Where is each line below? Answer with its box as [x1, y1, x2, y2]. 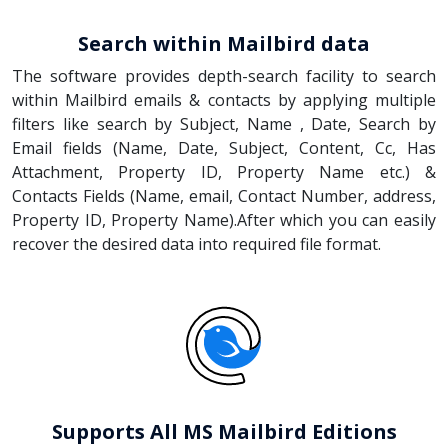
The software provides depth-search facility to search [12, 64, 436, 87]
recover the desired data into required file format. [12, 232, 381, 255]
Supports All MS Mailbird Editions [51, 417, 397, 445]
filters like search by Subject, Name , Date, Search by [12, 112, 436, 135]
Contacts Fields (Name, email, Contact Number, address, [12, 184, 436, 207]
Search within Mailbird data [78, 29, 370, 57]
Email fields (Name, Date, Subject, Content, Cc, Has [12, 136, 436, 159]
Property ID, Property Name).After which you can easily [12, 208, 436, 231]
